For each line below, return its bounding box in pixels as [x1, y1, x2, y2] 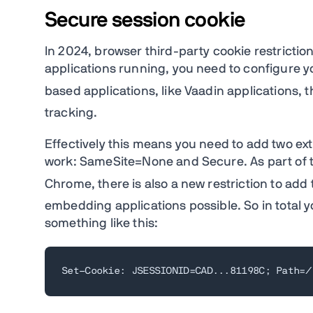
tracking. [45, 106, 101, 119]
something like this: [45, 217, 162, 230]
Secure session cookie [45, 9, 245, 31]
